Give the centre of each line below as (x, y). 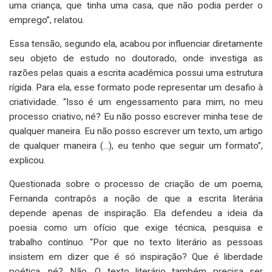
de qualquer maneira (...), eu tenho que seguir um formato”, (136, 145)
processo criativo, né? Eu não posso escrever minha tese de (136, 116)
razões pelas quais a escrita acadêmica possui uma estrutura (136, 73)
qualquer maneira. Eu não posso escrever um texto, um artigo (136, 131)
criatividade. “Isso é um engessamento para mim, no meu (136, 102)
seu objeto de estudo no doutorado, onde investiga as (136, 58)
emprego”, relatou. (47, 20)
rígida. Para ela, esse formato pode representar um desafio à (136, 87)
